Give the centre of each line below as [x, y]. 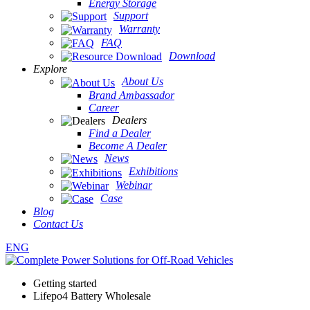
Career [104, 107]
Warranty [139, 29]
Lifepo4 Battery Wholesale [92, 296]
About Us [143, 82]
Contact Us [58, 224]
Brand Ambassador [131, 95]
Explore [50, 69]
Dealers [129, 120]
